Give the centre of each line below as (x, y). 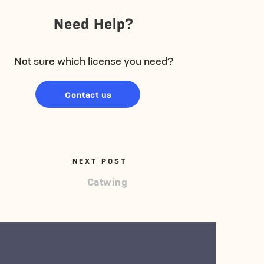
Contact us (88, 94)
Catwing (107, 181)
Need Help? (94, 23)
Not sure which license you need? (94, 60)
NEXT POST (100, 161)
